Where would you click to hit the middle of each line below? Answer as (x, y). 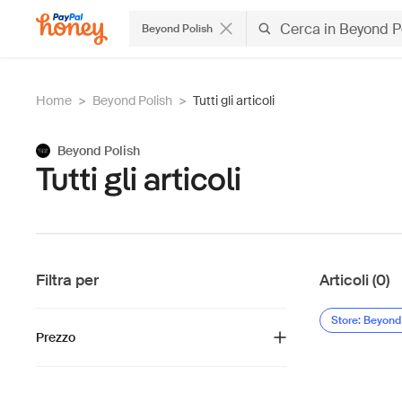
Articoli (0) (354, 280)
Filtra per (67, 280)
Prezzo (56, 337)
